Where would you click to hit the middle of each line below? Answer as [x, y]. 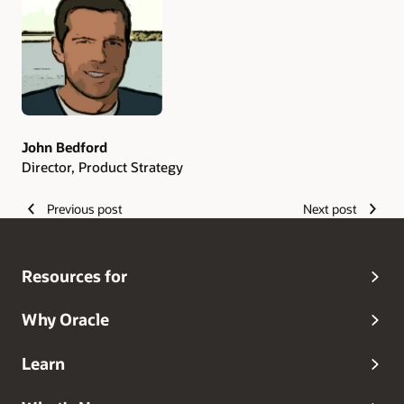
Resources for [74, 275]
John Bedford [64, 147]
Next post [331, 208]
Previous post [84, 208]
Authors [55, 13]
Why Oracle [65, 320]
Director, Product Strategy [102, 167]
